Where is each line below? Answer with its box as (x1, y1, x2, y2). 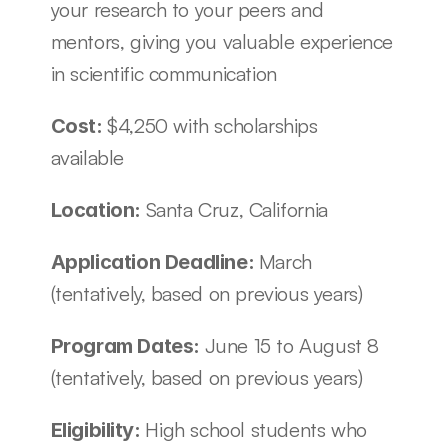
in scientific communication (50, 61, 283, 86)
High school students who (145, 417, 367, 442)
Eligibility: (50, 418, 146, 442)
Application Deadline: (50, 250, 259, 274)
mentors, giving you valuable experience (50, 29, 393, 54)
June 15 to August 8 (204, 333, 379, 358)
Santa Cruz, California (145, 197, 328, 222)
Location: (50, 198, 146, 222)
